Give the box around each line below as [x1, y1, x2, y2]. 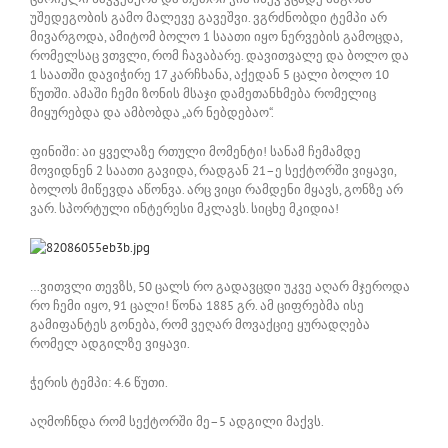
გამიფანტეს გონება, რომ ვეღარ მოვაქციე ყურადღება [30, 315, 370, 333]
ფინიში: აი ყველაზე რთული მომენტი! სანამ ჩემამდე [30, 142, 361, 160]
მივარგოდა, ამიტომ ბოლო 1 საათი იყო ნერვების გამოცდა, [30, 27, 402, 45]
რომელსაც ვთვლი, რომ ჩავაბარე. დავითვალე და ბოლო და [30, 46, 409, 64]
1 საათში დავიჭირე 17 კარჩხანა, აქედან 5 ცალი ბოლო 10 [30, 65, 389, 83]
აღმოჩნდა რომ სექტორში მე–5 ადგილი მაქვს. [30, 412, 324, 430]
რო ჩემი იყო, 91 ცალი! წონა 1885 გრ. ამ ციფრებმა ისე [30, 296, 364, 314]
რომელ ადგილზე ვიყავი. [30, 334, 190, 352]
